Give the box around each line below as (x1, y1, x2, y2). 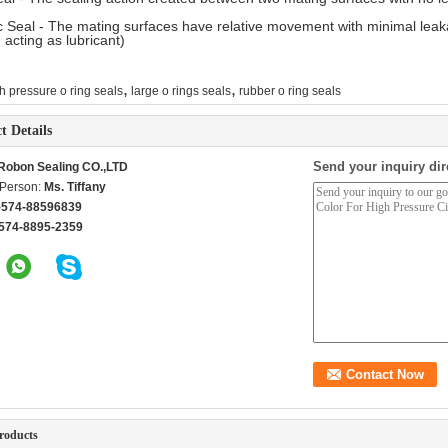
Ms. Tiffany (44, 180, 106, 194)
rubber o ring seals (239, 84, 341, 98)
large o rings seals (131, 84, 231, 98)
